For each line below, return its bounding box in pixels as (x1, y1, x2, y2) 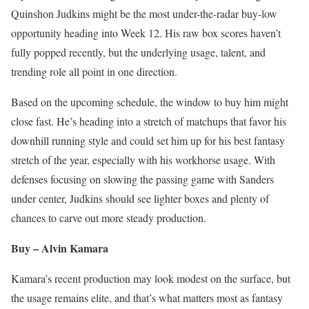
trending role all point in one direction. (11, 64, 181, 79)
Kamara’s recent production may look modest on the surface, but (11, 271, 290, 286)
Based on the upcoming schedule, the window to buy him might (11, 94, 288, 109)
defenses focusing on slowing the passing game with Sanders (11, 172, 274, 186)
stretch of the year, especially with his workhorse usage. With (11, 152, 275, 167)
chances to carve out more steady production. (11, 210, 206, 225)
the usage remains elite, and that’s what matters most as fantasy (11, 290, 283, 305)
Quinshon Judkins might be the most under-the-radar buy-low (11, 6, 277, 21)
